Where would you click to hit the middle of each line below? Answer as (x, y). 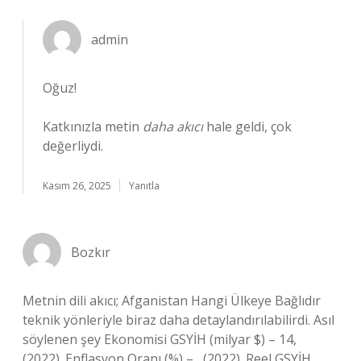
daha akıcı (173, 127)
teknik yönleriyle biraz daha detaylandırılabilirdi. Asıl (178, 320)
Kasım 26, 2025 (77, 186)
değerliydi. (73, 146)
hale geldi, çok (247, 127)
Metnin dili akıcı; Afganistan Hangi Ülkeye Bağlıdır (172, 301)
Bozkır (91, 252)
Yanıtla (144, 186)
